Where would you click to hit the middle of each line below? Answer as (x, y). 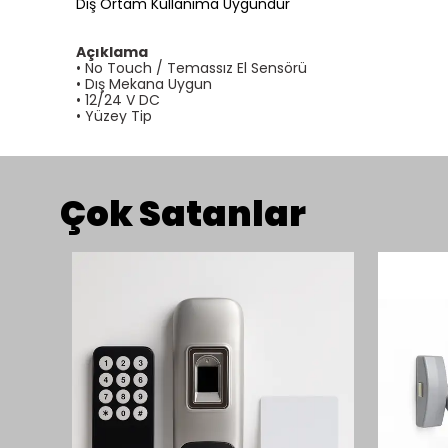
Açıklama (112, 52)
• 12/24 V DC (118, 100)
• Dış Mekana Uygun (144, 84)
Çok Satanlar (183, 213)
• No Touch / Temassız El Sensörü (191, 68)
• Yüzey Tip (114, 116)
